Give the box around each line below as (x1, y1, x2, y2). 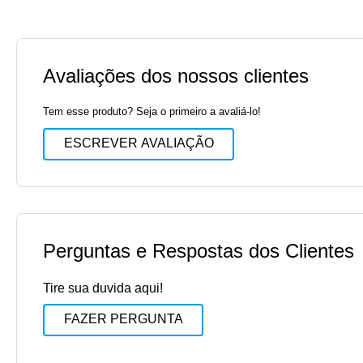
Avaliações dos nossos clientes (43, 64, 309, 87)
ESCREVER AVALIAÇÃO (63, 136, 214, 151)
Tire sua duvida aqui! (43, 280, 163, 295)
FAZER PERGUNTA (63, 312, 183, 327)
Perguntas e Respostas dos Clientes (43, 239, 354, 262)
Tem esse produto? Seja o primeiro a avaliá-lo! (43, 105, 261, 117)
